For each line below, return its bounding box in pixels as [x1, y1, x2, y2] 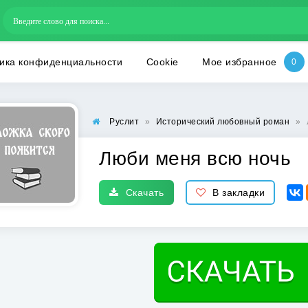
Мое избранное [202, 56, 277, 67]
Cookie [146, 56, 179, 67]
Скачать [125, 187, 164, 198]
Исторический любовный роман [155, 117, 289, 126]
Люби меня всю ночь [99, 148, 291, 169]
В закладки [212, 187, 265, 198]
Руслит [109, 117, 139, 126]
